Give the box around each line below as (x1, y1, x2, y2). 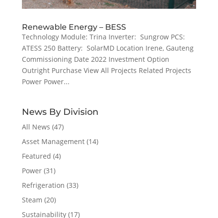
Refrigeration (21, 180, 65, 190)
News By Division (21, 106, 98, 117)
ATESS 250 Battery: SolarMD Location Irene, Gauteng (21, 43, 194, 53)
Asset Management (21, 136, 85, 146)
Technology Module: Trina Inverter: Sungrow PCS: (21, 32, 187, 41)
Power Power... (21, 76, 70, 86)
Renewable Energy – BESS (21, 22, 126, 32)
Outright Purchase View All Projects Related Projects (21, 65, 191, 75)
